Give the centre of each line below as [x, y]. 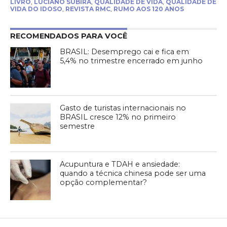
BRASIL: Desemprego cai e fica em [125, 52]
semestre [78, 126]
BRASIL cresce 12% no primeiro [118, 117]
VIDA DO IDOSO [36, 9]
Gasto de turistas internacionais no [123, 108]
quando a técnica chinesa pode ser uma [133, 174]
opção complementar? [104, 183]
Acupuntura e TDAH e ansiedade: [120, 164]
